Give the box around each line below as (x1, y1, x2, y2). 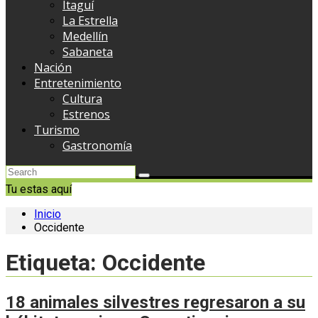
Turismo (34, 122, 79, 138)
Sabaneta (62, 44, 113, 60)
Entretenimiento (34, 75, 121, 91)
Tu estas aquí (6, 182, 72, 196)
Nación (34, 60, 72, 75)
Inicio (34, 207, 61, 221)
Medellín (62, 28, 108, 44)
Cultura (62, 91, 102, 106)
